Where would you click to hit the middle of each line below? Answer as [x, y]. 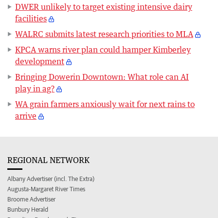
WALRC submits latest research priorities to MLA [104, 34]
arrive [26, 116]
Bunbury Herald [28, 209]
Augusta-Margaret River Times [46, 189]
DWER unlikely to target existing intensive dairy [104, 7]
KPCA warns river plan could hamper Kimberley [103, 50]
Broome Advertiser [31, 199]
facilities [31, 18]
